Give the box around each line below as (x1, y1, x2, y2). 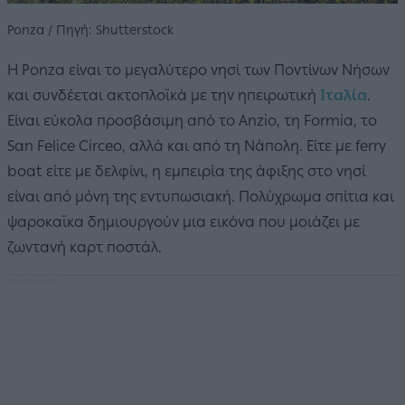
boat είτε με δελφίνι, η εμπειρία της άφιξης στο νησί (7, 162, 366, 180)
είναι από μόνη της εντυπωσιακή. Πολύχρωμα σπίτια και (7, 187, 394, 205)
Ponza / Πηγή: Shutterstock (7, 22, 174, 38)
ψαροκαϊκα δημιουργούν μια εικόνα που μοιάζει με (7, 212, 360, 231)
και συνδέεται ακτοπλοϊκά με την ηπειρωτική (7, 86, 320, 104)
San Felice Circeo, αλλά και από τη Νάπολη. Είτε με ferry (7, 137, 386, 155)
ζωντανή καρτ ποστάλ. (7, 238, 162, 256)
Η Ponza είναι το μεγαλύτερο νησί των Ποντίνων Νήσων (7, 61, 390, 79)
